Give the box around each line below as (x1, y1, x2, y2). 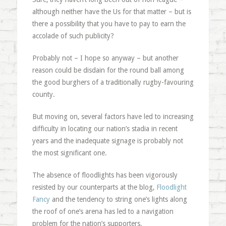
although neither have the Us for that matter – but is (32, 8, 191, 16)
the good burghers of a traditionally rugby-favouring (32, 78, 194, 86)
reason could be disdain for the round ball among (32, 66, 184, 74)
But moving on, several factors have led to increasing (32, 112, 194, 121)
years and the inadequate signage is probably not (32, 137, 183, 145)
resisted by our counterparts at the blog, (32, 183, 156, 191)
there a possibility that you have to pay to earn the (32, 20, 186, 28)
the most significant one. (32, 149, 107, 157)
